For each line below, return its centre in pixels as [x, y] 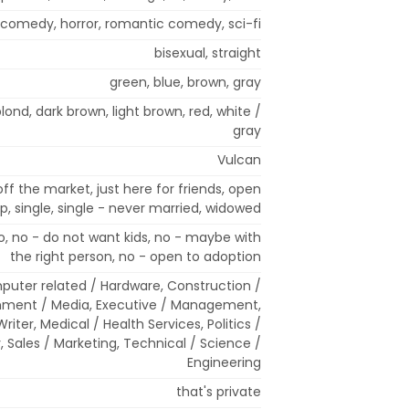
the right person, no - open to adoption [136, 256]
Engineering [224, 362]
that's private [219, 391]
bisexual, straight [208, 52]
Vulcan [239, 159]
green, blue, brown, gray [185, 82]
